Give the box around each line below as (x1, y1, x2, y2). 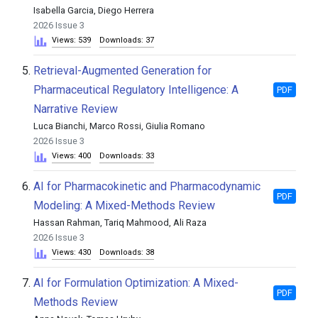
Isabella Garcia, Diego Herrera (33, 5, 154, 16)
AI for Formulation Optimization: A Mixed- (33, 276, 238, 290)
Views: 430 (52, 248, 91, 257)
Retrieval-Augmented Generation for (33, 64, 212, 77)
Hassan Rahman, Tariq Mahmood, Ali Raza (33, 217, 207, 228)
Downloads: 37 (99, 35, 154, 45)
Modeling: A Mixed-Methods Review (33, 199, 215, 212)
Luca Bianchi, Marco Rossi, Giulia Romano (33, 121, 205, 131)
